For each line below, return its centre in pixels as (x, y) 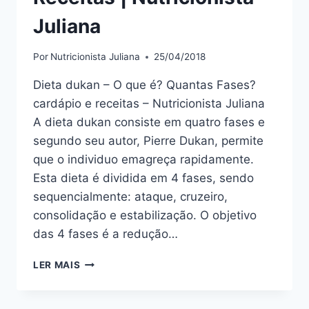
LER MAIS (57, 265)
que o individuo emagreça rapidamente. (143, 160)
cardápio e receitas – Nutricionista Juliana (149, 104)
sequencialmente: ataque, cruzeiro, (130, 197)
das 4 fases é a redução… (106, 234)
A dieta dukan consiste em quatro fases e (149, 122)
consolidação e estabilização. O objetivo (145, 216)
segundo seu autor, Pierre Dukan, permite (148, 141)
